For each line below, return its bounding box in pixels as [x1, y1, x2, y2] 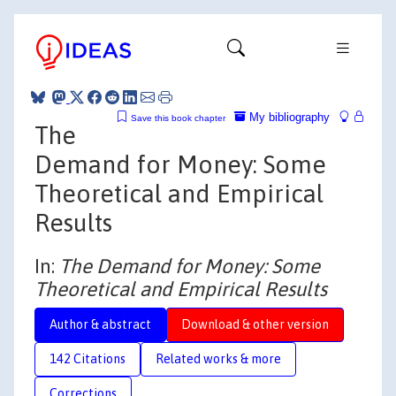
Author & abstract [49, 317, 151, 331]
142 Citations [49, 352, 126, 366]
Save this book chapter [131, 112, 225, 123]
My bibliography [246, 110, 330, 124]
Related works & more [156, 352, 281, 366]
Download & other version [181, 317, 329, 331]
